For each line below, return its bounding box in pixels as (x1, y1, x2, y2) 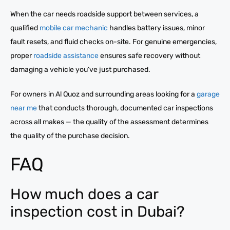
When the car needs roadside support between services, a (10, 9, 199, 18)
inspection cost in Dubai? (10, 202, 184, 220)
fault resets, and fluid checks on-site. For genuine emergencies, (10, 37, 217, 46)
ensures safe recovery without (99, 51, 200, 60)
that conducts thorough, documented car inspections (37, 103, 213, 112)
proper (10, 51, 32, 60)
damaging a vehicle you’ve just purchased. (10, 65, 150, 74)
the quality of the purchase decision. (10, 131, 130, 140)
